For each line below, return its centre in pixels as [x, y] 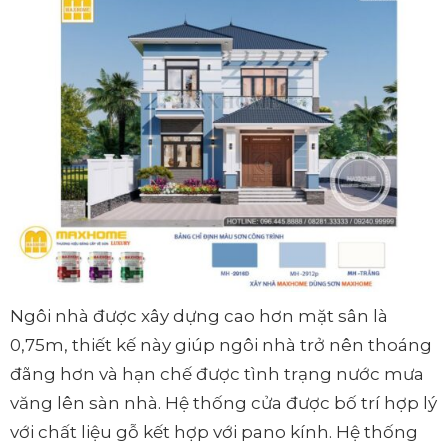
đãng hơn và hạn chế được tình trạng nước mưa [217, 374]
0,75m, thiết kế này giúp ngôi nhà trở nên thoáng [221, 345]
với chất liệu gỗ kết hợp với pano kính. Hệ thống [214, 432]
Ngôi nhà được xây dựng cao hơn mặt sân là [199, 316]
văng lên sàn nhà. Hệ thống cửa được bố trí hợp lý [223, 403]
